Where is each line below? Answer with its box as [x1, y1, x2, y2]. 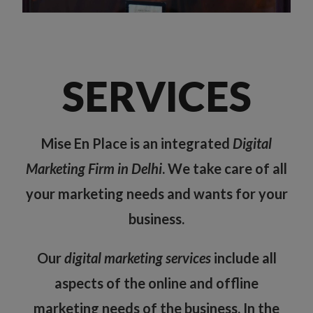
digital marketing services [64, 249, 211, 267]
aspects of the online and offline [54, 275, 259, 292]
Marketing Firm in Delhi [26, 160, 162, 177]
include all [210, 249, 277, 267]
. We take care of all [162, 160, 287, 177]
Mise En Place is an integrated [41, 135, 233, 152]
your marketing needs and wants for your [25, 185, 288, 203]
